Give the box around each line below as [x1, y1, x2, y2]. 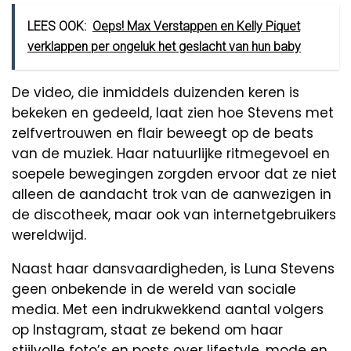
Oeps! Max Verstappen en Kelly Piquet [92, 19, 300, 34]
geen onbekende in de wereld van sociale [12, 280, 296, 299]
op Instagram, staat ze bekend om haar [12, 320, 283, 340]
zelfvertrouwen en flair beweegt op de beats [12, 124, 313, 143]
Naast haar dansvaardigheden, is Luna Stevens [12, 259, 335, 279]
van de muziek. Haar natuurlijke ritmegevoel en [12, 144, 330, 164]
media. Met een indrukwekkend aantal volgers [12, 300, 324, 320]
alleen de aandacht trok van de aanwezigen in [12, 185, 331, 204]
